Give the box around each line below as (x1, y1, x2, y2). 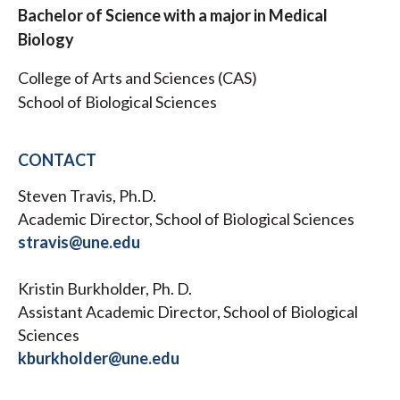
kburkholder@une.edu (18, 348, 179, 369)
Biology (18, 29, 74, 50)
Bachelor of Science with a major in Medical (18, 5, 328, 26)
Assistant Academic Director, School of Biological (18, 302, 358, 322)
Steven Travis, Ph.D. (18, 186, 156, 206)
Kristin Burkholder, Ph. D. (18, 279, 192, 299)
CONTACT (18, 150, 96, 171)
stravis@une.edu (18, 232, 140, 253)
